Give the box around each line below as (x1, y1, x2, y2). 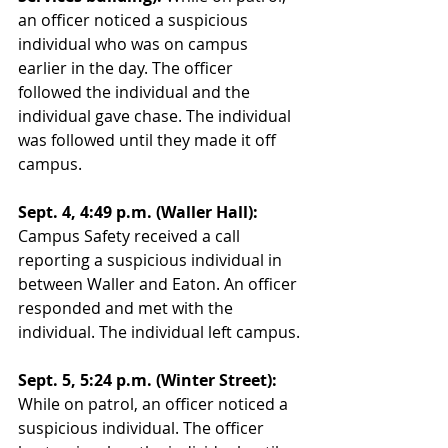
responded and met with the (18, 297, 237, 319)
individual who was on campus (18, 33, 252, 55)
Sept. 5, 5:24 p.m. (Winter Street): (18, 369, 277, 391)
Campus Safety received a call (18, 225, 244, 247)
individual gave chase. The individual (18, 105, 295, 127)
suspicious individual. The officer (18, 417, 268, 439)
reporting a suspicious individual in (18, 249, 286, 271)
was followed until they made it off (18, 129, 280, 151)
